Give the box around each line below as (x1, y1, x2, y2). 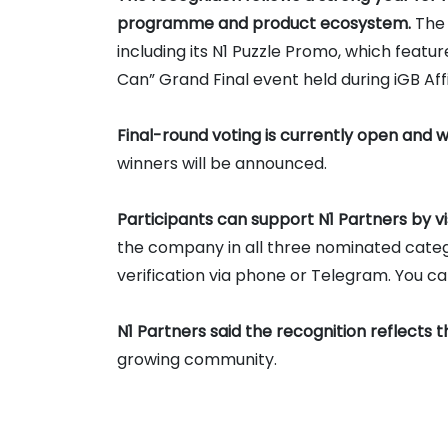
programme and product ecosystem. (117, 11, 415, 35)
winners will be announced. (117, 151, 327, 175)
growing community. (117, 347, 277, 371)
